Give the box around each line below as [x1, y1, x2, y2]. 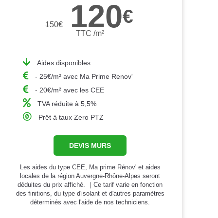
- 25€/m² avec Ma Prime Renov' [35, 72, 133, 80]
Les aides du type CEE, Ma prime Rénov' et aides [19, 163, 161, 171]
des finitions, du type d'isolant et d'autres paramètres [16, 189, 164, 197]
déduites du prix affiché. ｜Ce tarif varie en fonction [18, 181, 163, 188]
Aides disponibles [36, 58, 91, 67]
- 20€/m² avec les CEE [35, 86, 104, 94]
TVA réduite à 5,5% [37, 99, 96, 108]
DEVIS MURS [69, 141, 111, 149]
